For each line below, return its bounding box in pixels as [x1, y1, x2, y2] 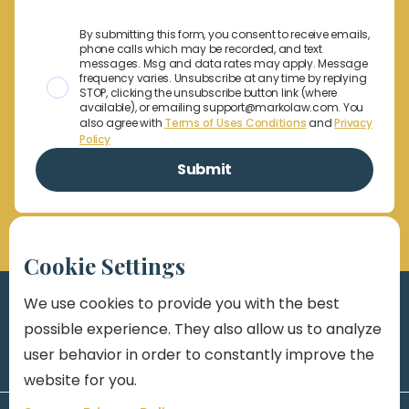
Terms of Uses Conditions [164, 115, 307, 131]
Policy [79, 131, 110, 147]
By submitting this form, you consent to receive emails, [79, 26, 370, 42]
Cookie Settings [24, 251, 185, 280]
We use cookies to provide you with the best [24, 293, 340, 314]
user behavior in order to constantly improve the [24, 344, 374, 365]
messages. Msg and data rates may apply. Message [79, 56, 368, 71]
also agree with [79, 115, 165, 131]
